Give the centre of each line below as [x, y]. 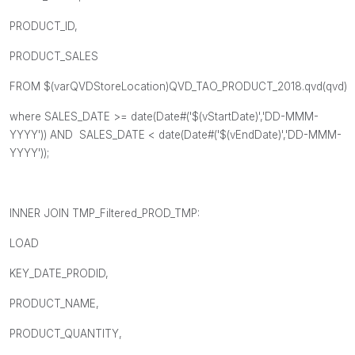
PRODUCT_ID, [44, 26]
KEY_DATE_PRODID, [59, 273]
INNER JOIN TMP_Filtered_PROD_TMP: [105, 213]
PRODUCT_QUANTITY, [74, 333]
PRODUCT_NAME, [54, 303]
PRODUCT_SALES [54, 56]
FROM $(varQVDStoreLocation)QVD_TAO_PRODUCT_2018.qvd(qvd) [178, 86]
